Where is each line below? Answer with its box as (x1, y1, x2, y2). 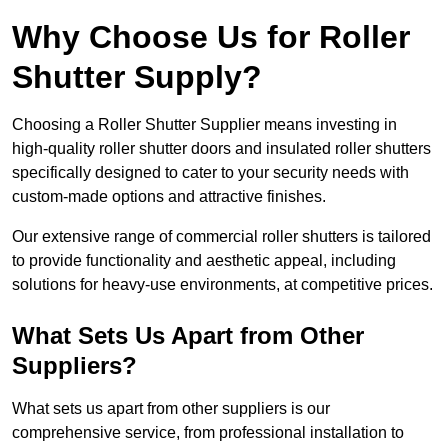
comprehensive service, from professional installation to (12, 424, 404, 442)
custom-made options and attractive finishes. (12, 188, 326, 206)
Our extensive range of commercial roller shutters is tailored (12, 228, 431, 246)
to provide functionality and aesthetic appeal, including (12, 252, 396, 270)
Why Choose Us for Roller (12, 19, 410, 56)
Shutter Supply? (12, 59, 262, 96)
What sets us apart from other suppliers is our (12, 400, 330, 418)
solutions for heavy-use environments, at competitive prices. (12, 276, 433, 294)
